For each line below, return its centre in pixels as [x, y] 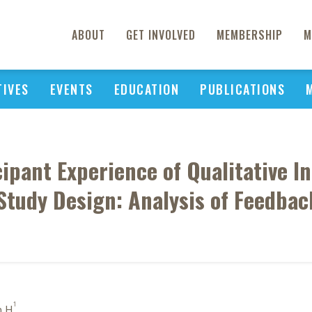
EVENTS [71, 89]
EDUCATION [146, 89]
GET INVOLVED [161, 35]
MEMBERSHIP [250, 35]
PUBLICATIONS [242, 89]
